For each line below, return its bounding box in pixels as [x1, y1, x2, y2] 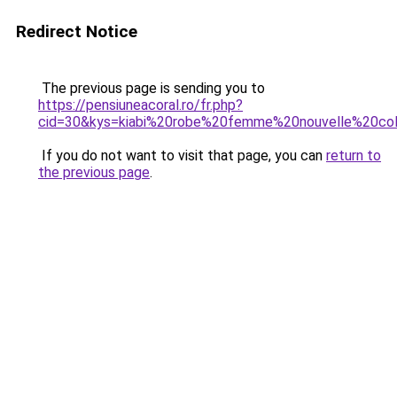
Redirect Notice [16, 21, 137, 42]
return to [326, 147, 381, 164]
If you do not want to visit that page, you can [38, 147, 326, 164]
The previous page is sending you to [38, 80, 265, 97]
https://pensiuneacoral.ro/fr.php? [38, 97, 243, 113]
